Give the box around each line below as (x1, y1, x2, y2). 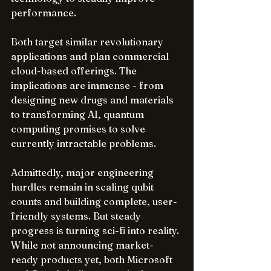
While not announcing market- (11, 239, 154, 251)
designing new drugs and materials (11, 94, 176, 106)
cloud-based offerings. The (11, 65, 139, 77)
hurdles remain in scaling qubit (11, 181, 156, 193)
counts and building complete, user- (11, 195, 177, 207)
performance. (11, 7, 81, 19)
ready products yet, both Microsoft (11, 253, 175, 266)
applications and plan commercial (11, 50, 171, 62)
